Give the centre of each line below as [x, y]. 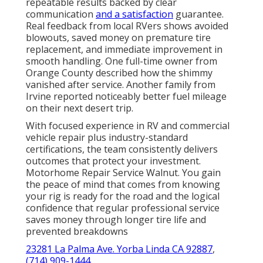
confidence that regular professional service [123, 208]
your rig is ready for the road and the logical [123, 196]
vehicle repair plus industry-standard [107, 137]
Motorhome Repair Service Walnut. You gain [123, 172]
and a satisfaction [134, 14]
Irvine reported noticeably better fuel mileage [126, 96]
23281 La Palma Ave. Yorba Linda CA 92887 [119, 249]
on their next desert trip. [80, 108]
